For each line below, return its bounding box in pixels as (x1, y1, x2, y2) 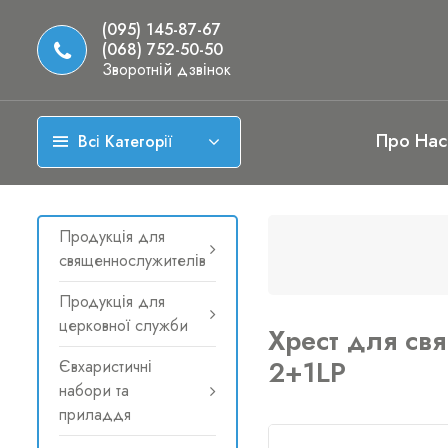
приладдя (59, 403, 131, 426)
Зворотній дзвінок (102, 58, 231, 81)
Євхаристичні (59, 355, 152, 378)
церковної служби (59, 314, 188, 337)
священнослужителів (59, 249, 206, 272)
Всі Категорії (78, 130, 172, 153)
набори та (59, 379, 129, 402)
